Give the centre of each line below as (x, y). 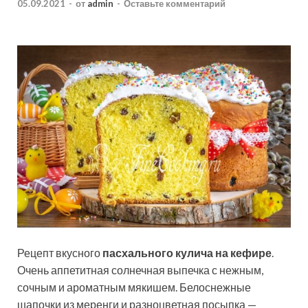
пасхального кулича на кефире (187, 253)
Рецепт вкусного (60, 253)
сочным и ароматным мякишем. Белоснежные (134, 287)
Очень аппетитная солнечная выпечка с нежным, (140, 270)
